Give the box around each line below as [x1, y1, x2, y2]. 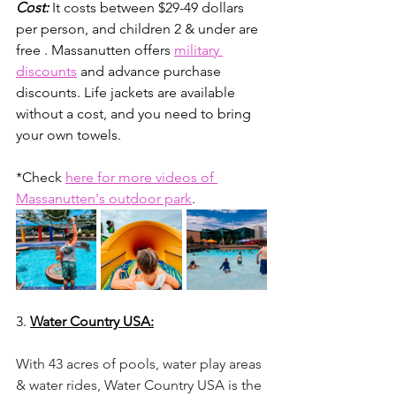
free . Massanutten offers [16, 42, 174, 58]
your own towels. [16, 126, 125, 143]
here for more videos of [65, 169, 217, 186]
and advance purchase [77, 63, 225, 80]
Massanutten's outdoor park [16, 190, 192, 207]
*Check [16, 169, 65, 186]
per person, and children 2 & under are [16, 20, 262, 37]
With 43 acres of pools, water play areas [16, 355, 265, 372]
